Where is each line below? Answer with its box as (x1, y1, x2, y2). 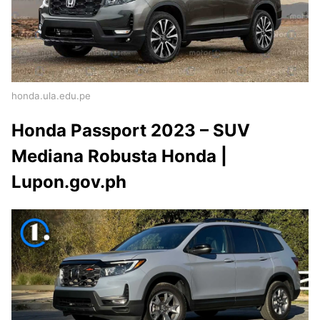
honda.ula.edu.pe (11, 90, 91, 102)
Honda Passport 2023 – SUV (11, 120, 250, 141)
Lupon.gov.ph (11, 171, 126, 193)
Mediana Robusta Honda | (11, 146, 227, 167)
